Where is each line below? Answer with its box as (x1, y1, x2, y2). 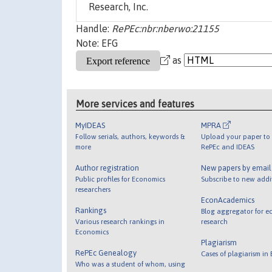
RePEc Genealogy (75, 248, 137, 257)
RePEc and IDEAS (200, 142, 254, 151)
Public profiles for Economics (75, 174, 166, 183)
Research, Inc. (89, 1, 148, 13)
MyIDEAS (75, 120, 106, 130)
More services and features (76, 98, 195, 109)
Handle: (76, 23, 112, 35)
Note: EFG (76, 38, 118, 49)
